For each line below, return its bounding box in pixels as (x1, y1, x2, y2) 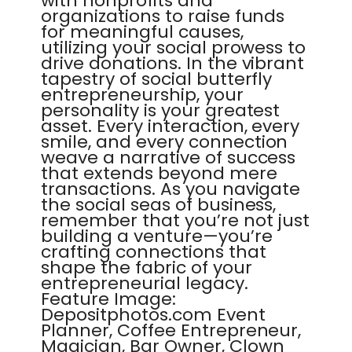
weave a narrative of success (41, 145, 296, 170)
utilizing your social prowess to (41, 35, 306, 60)
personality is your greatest (41, 98, 280, 123)
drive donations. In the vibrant (41, 51, 305, 75)
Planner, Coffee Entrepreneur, (41, 318, 302, 343)
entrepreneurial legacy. (41, 271, 248, 295)
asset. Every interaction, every (41, 114, 300, 138)
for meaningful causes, (41, 20, 244, 44)
